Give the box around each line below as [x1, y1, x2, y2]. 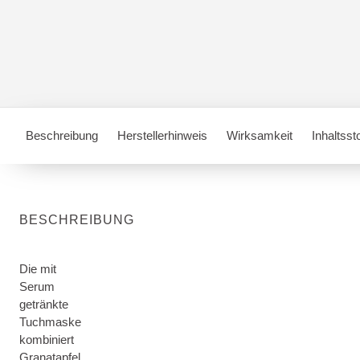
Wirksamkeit [227, 129, 292, 142]
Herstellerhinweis [117, 129, 207, 142]
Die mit [19, 262, 56, 276]
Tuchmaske [19, 315, 81, 329]
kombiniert [19, 333, 74, 346]
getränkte [19, 297, 68, 311]
